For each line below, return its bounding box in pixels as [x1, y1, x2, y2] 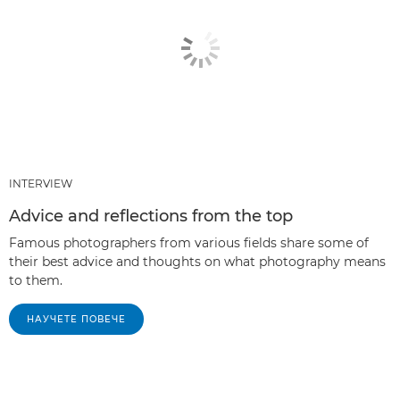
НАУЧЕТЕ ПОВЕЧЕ [27, 313, 126, 326]
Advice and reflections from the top [9, 206, 293, 227]
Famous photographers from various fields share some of [9, 235, 369, 252]
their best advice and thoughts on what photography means [9, 254, 386, 271]
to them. [9, 272, 62, 289]
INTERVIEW [9, 177, 72, 191]
